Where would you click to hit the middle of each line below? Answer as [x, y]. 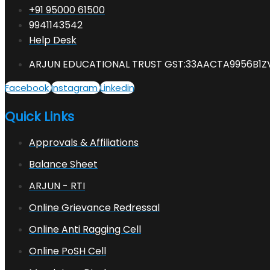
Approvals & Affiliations [84, 143]
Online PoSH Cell [67, 251]
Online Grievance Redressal [94, 208]
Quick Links [39, 117]
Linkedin [117, 88]
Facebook [27, 88]
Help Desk [53, 40]
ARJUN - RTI [57, 186]
